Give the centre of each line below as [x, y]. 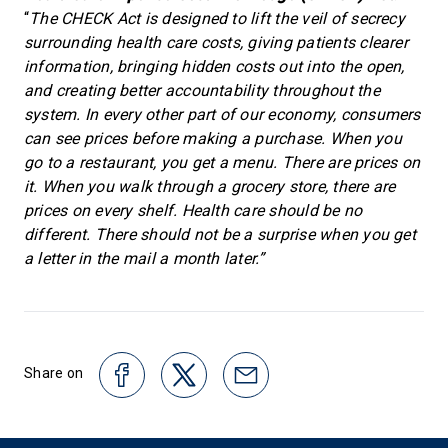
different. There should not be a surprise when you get [220, 234]
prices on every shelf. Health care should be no [193, 210]
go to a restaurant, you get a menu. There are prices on [222, 162]
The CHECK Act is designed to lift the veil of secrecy [217, 18]
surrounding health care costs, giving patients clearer [216, 42]
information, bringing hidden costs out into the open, [214, 66]
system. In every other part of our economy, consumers [222, 114]
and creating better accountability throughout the [202, 90]
